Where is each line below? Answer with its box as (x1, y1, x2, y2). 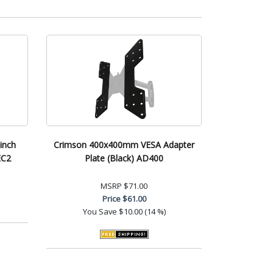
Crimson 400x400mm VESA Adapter (54, 138, 194, 151)
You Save (82, 205, 117, 217)
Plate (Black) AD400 (85, 152, 163, 164)
